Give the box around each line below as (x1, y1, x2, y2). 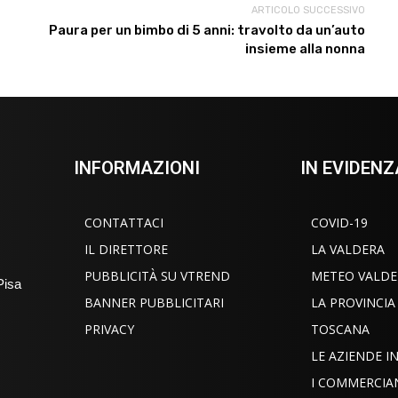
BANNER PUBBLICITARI (84, 294, 224, 312)
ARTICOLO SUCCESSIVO (251, 4, 366, 17)
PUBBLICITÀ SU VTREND (84, 267, 230, 285)
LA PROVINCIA (311, 294, 396, 312)
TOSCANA (311, 321, 370, 338)
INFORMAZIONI (73, 157, 200, 179)
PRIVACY (84, 321, 134, 338)
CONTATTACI (84, 214, 163, 232)
